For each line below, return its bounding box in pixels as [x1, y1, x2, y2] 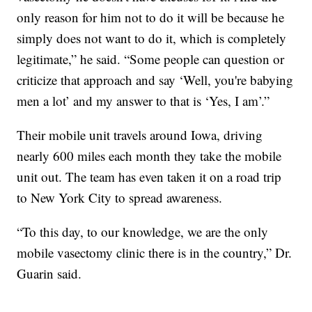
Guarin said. [17, 264, 82, 282]
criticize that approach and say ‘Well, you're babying [17, 70, 294, 88]
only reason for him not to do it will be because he [17, 8, 285, 26]
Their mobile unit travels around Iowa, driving [17, 125, 263, 143]
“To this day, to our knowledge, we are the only [17, 222, 269, 240]
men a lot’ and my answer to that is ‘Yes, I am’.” [17, 91, 270, 109]
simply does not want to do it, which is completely [17, 29, 287, 47]
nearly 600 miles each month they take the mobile [17, 146, 282, 164]
